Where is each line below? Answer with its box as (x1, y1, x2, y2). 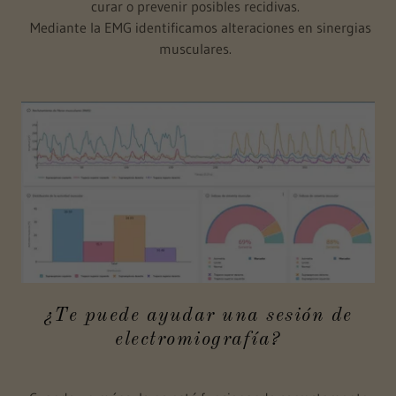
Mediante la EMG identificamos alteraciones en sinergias (25, 19, 371, 37)
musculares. (159, 40, 237, 58)
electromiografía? (115, 329, 281, 349)
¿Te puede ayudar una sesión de (43, 305, 353, 325)
